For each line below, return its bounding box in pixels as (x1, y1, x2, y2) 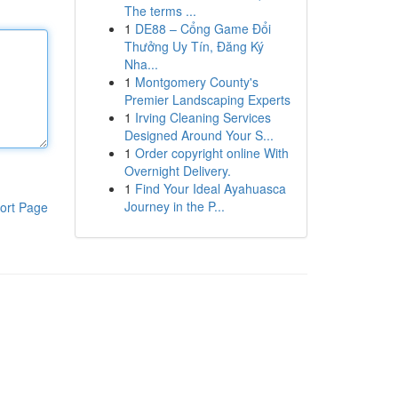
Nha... (123, 55, 158, 73)
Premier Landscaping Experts (123, 91, 291, 108)
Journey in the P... (123, 197, 225, 215)
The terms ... (123, 2, 196, 20)
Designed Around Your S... (123, 126, 274, 144)
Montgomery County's (134, 73, 259, 91)
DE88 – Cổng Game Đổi (134, 20, 271, 37)
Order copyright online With (134, 144, 289, 162)
